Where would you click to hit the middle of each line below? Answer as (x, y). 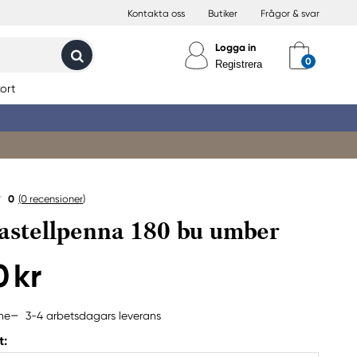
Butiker (223, 14)
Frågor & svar (290, 14)
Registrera (239, 64)
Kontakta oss (156, 14)
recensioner (55, 199)
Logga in (235, 47)
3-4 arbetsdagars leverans (93, 315)
